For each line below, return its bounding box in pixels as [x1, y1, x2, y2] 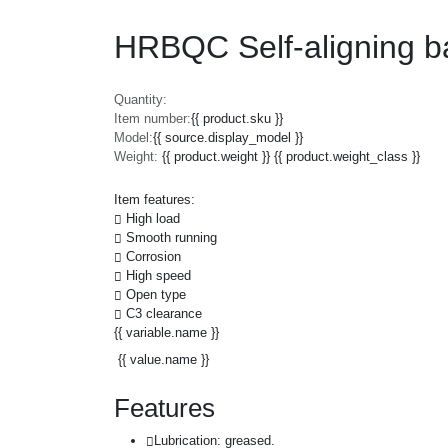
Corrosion [126, 248, 181, 264]
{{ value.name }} [118, 351, 209, 367]
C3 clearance [126, 305, 202, 321]
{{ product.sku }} [191, 110, 283, 126]
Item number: [114, 110, 191, 126]
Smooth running [126, 229, 217, 245]
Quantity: [114, 91, 167, 107]
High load [126, 210, 180, 226]
